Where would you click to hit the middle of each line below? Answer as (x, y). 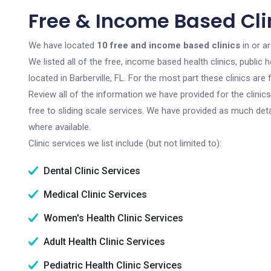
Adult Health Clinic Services (103, 242)
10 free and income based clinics (168, 45)
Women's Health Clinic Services (112, 218)
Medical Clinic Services (94, 194)
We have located (63, 45)
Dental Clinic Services (91, 171)
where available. (60, 127)
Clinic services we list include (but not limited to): (125, 143)
